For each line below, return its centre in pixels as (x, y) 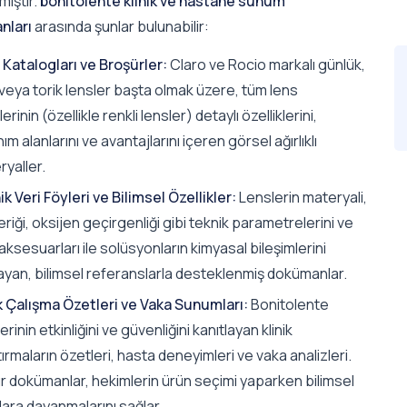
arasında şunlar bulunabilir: (120, 26)
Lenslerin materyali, (302, 197)
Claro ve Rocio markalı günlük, (266, 65)
